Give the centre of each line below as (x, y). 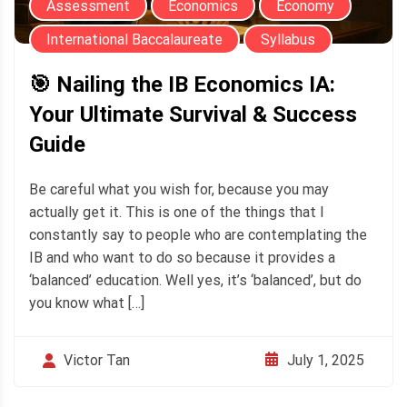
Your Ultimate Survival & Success (193, 115)
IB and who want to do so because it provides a (182, 258)
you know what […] (87, 303)
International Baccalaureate (134, 40)
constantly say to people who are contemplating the (198, 235)
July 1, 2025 (326, 360)
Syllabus (288, 40)
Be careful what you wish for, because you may (179, 190)
